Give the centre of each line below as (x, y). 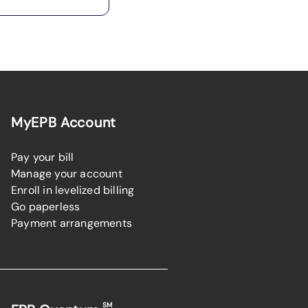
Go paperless (45, 206)
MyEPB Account (63, 122)
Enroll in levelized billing (73, 190)
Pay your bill (42, 157)
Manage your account (66, 173)
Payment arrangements (71, 223)
